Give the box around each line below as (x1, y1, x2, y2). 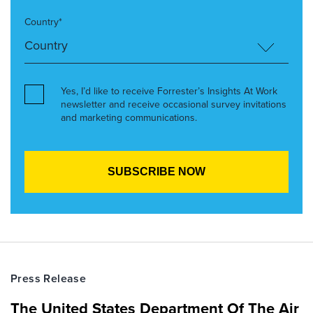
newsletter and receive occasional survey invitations (61, 97, 286, 112)
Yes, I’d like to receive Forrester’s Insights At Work (61, 84, 277, 99)
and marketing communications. (61, 110, 197, 125)
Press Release (10, 270, 87, 286)
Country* (24, 15, 62, 29)
